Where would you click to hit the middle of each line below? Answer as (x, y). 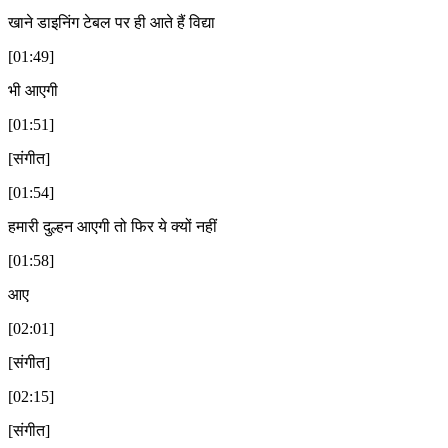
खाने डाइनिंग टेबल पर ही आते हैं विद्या (111, 22)
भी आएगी (33, 90)
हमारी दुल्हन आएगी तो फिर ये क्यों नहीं (112, 226)
